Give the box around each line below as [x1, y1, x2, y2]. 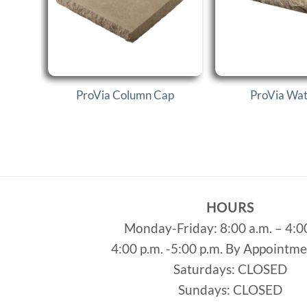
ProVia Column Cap [75, 87, 174, 102]
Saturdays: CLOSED [173, 261, 287, 278]
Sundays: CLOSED [178, 282, 282, 298]
